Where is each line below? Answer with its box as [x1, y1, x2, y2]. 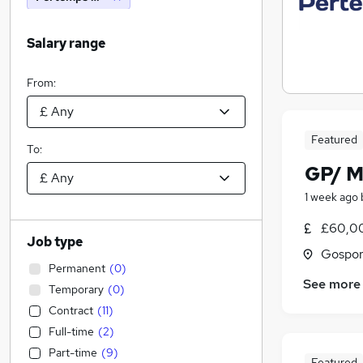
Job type [27, 233, 83, 250]
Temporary [49, 282, 104, 297]
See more [303, 275, 361, 293]
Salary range [27, 35, 105, 52]
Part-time [49, 345, 97, 360]
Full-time [49, 324, 94, 339]
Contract [49, 303, 93, 318]
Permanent [49, 261, 105, 275]
